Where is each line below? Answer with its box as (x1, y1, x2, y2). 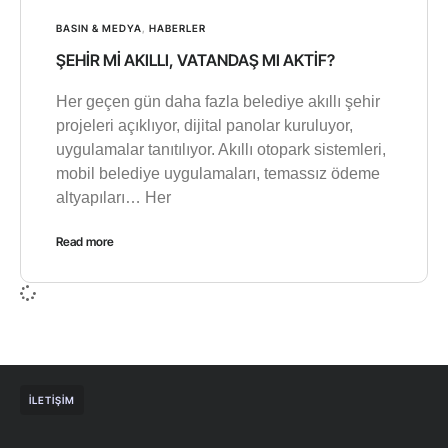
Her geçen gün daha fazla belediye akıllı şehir (56, 93, 380, 111)
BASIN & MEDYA (56, 22, 142, 35)
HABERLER (149, 22, 206, 35)
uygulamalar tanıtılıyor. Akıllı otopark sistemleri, (56, 141, 386, 159)
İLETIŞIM (29, 394, 75, 407)
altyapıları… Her (56, 189, 171, 207)
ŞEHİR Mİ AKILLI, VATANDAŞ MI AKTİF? (56, 50, 335, 71)
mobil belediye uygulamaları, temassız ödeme (56, 165, 380, 183)
